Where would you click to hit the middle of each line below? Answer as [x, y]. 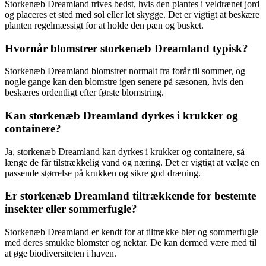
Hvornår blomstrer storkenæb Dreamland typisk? [126, 48]
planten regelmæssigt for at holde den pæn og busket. [104, 25]
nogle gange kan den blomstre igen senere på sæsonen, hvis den [124, 82]
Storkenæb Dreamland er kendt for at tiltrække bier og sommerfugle [132, 232]
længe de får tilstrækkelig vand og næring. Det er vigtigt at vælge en [132, 162]
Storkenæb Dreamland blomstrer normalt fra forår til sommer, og [125, 71]
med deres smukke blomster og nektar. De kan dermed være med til [131, 243]
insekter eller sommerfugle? [71, 209]
